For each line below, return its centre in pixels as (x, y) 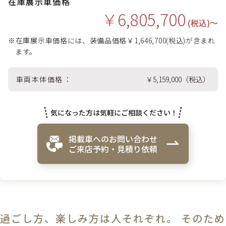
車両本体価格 (40, 79)
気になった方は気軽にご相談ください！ (114, 112)
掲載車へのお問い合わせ (113, 138)
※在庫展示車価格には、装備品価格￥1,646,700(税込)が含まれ (112, 40)
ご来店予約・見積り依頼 (113, 149)
